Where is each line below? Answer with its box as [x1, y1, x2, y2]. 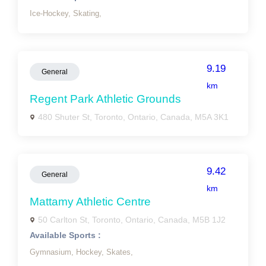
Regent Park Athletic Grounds [30, 93, 181, 105]
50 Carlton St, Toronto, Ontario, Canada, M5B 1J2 [38, 215, 226, 224]
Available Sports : [30, 230, 101, 240]
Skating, [73, 9, 102, 18]
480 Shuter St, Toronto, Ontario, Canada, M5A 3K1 [38, 112, 229, 122]
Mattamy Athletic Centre [30, 195, 151, 208]
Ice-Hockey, [30, 9, 73, 18]
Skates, [106, 248, 133, 256]
